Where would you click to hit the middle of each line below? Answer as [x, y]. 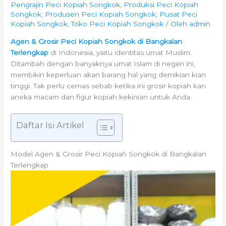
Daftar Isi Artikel [50, 125]
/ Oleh [177, 24]
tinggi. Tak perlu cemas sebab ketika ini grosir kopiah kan [108, 86]
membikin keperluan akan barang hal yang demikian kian [108, 74]
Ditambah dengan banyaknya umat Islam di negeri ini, [103, 63]
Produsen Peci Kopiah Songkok [101, 14]
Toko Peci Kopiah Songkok [118, 24]
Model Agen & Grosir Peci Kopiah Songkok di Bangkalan [109, 154]
